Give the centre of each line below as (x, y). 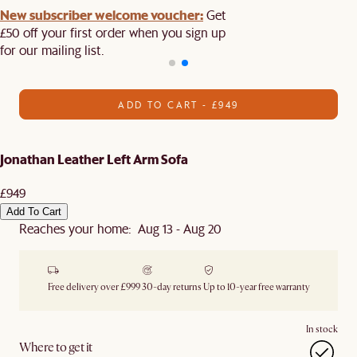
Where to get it (56, 347)
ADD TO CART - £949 (178, 105)
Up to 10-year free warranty (256, 287)
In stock (322, 329)
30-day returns (171, 287)
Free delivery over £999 (94, 287)
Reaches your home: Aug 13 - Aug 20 (120, 228)
